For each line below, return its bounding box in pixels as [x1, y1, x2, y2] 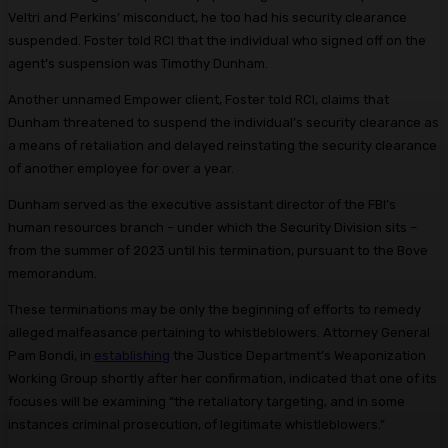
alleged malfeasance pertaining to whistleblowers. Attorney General [8, 325, 430, 341]
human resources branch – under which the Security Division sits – [8, 220, 417, 236]
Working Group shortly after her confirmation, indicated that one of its [8, 371, 437, 387]
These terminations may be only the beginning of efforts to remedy [8, 302, 421, 318]
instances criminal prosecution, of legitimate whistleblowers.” [8, 417, 388, 433]
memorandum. [8, 266, 97, 282]
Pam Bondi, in [8, 348, 94, 364]
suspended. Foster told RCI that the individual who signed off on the [8, 33, 426, 49]
